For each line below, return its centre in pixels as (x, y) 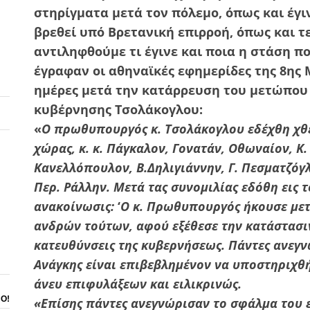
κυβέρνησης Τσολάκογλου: (118, 109)
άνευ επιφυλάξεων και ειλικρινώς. (138, 283)
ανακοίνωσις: (74, 206)
